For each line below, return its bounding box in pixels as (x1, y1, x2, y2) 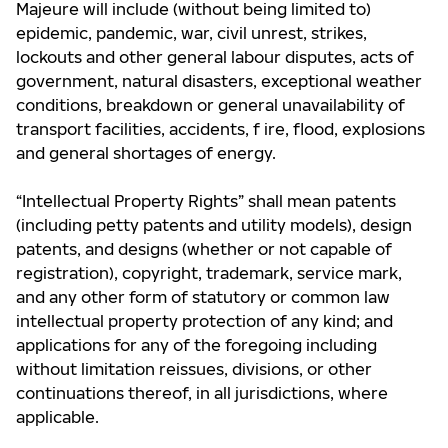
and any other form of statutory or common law (16, 287, 390, 307)
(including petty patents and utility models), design (16, 215, 412, 235)
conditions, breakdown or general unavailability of (16, 95, 405, 115)
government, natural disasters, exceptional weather (16, 71, 422, 91)
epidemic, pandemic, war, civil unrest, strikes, (16, 23, 367, 43)
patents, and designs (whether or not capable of (16, 239, 392, 259)
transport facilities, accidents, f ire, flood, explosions (16, 119, 425, 139)
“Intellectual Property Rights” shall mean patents (16, 191, 396, 211)
